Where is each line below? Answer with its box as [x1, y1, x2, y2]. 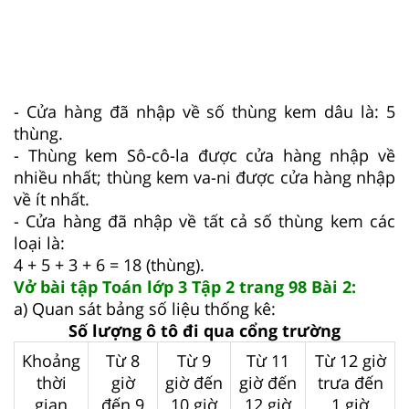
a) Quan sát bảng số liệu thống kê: [14, 297, 276, 320]
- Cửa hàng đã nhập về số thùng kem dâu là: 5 [14, 100, 395, 122]
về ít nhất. [14, 187, 89, 210]
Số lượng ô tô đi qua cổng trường [68, 319, 341, 341]
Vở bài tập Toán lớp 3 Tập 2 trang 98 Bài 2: [14, 275, 356, 298]
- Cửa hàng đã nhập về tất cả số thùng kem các [14, 209, 395, 232]
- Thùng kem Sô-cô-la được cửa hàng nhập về [14, 143, 395, 166]
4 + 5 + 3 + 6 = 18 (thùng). [14, 253, 204, 276]
